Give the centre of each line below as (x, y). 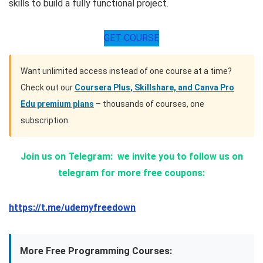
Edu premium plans (57, 104)
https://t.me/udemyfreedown (72, 208)
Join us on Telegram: (68, 157)
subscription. (45, 121)
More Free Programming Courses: (96, 251)
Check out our (48, 88)
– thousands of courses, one (149, 104)
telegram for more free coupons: (131, 173)
